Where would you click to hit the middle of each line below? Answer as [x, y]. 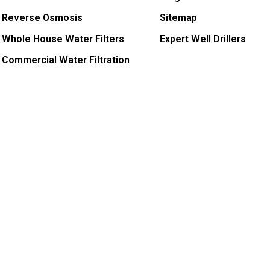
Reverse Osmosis [42, 18]
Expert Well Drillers [203, 39]
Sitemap [178, 18]
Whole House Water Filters [63, 39]
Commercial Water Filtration [66, 60]
